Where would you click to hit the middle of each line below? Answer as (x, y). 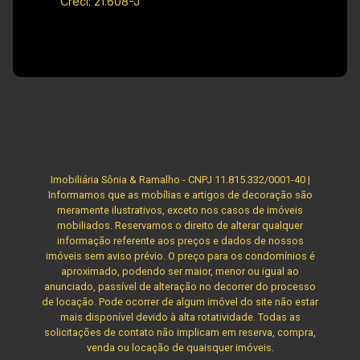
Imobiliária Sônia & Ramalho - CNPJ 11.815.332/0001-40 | (180, 179)
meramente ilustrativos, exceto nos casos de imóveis (180, 210)
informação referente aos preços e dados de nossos (180, 240)
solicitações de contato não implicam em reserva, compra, (180, 332)
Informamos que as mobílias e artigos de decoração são (180, 194)
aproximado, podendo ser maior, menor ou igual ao (180, 271)
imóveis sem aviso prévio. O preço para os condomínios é (180, 256)
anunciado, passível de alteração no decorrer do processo (180, 286)
